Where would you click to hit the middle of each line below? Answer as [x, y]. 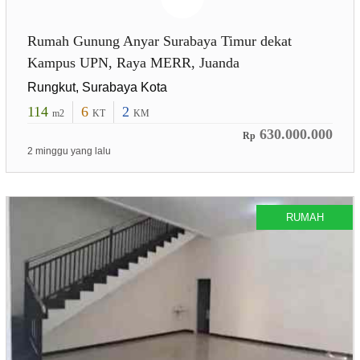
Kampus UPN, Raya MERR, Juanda [133, 62]
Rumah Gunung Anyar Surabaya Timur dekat [159, 41]
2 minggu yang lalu [69, 151]
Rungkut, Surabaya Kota [97, 87]
